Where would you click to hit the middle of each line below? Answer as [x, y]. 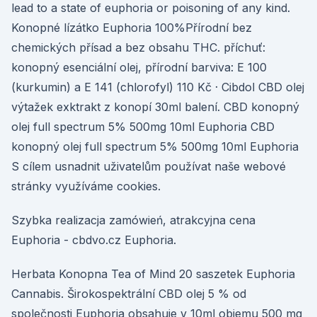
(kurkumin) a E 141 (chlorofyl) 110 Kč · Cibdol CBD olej [158, 87]
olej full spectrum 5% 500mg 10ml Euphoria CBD [143, 127]
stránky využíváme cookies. [86, 186]
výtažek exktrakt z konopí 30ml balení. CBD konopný [155, 107]
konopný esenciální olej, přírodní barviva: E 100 [139, 67]
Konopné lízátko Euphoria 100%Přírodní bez [132, 28]
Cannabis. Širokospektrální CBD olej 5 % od [129, 294]
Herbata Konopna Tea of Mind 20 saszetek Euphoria [153, 274]
